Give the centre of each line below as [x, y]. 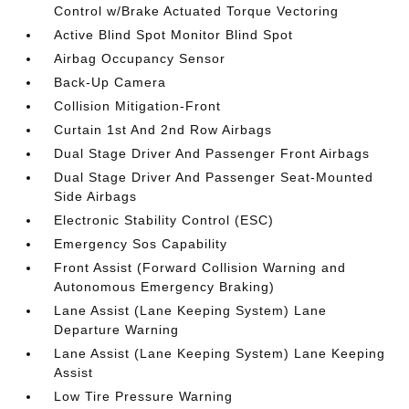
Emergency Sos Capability [141, 243]
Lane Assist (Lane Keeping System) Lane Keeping [220, 353]
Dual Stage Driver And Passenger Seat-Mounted [214, 177]
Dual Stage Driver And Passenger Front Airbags [212, 153]
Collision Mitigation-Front [138, 105]
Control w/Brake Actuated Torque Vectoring [197, 10]
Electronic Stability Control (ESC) [164, 220]
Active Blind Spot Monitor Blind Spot [174, 34]
